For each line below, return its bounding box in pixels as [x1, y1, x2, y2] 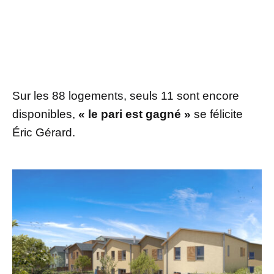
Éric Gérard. [12, 126, 75, 139]
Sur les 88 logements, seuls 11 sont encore [12, 89, 239, 103]
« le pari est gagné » [78, 108, 191, 121]
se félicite [191, 108, 243, 121]
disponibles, [12, 108, 78, 121]
